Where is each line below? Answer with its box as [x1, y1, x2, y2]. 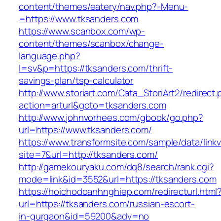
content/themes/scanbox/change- [19, 37, 164, 50]
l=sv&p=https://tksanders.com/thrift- [19, 62, 173, 75]
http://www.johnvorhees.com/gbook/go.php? [19, 111, 203, 124]
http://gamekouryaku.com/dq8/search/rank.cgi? [19, 160, 214, 174]
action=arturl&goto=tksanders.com [19, 99, 166, 112]
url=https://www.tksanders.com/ [19, 123, 152, 137]
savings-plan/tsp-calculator [19, 74, 134, 87]
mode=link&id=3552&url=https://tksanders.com [19, 173, 217, 186]
